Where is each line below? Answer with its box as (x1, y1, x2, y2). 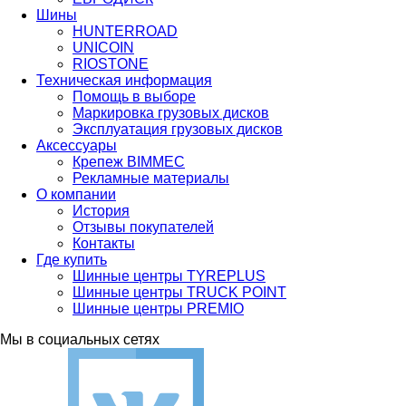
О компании (36, 186, 116, 202)
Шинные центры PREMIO (72, 300, 244, 316)
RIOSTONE (72, 55, 149, 72)
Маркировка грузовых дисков (72, 104, 269, 121)
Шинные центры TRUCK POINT (72, 284, 286, 300)
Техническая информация (36, 72, 212, 88)
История (72, 202, 130, 218)
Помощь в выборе (72, 88, 196, 104)
